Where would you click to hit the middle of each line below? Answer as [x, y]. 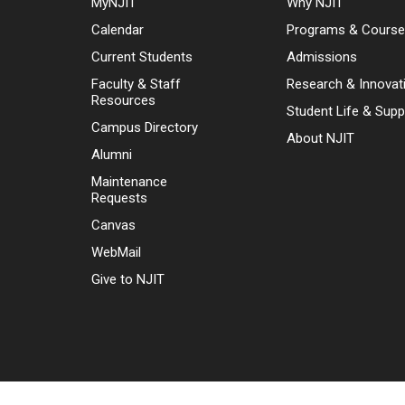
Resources [123, 100]
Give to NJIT [128, 279]
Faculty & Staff [136, 84]
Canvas [113, 225]
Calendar [118, 29]
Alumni [112, 154]
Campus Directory [145, 127]
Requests [119, 198]
